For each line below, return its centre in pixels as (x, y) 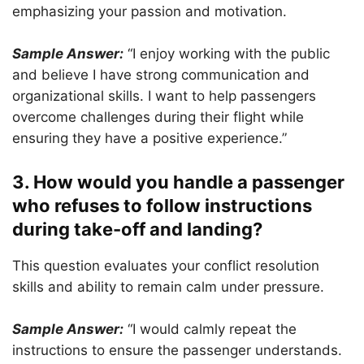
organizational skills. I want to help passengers (164, 96)
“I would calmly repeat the (212, 329)
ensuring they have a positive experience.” (149, 138)
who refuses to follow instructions (162, 206)
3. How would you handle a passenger (178, 182)
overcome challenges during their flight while (158, 117)
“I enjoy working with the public (229, 54)
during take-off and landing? (137, 229)
